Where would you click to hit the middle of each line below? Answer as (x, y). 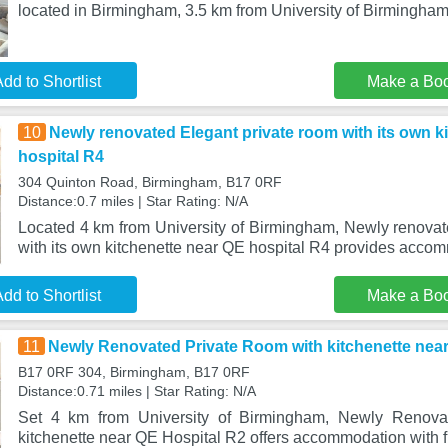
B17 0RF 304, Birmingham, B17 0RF (133, 372)
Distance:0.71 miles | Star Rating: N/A (136, 391)
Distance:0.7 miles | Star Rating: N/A (132, 201)
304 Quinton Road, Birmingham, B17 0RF (149, 182)
